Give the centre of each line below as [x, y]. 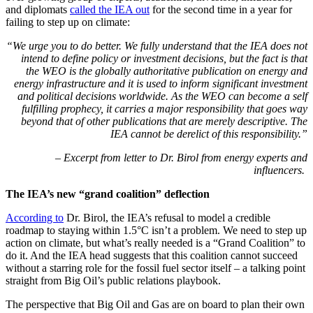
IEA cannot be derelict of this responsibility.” [209, 133]
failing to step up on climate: [69, 22]
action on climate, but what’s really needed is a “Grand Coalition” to [155, 242]
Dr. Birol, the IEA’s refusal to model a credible [167, 217]
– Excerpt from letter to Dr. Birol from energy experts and [181, 157]
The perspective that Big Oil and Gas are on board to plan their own [155, 304]
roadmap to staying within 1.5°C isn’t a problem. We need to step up [156, 230]
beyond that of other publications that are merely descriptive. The [164, 121]
